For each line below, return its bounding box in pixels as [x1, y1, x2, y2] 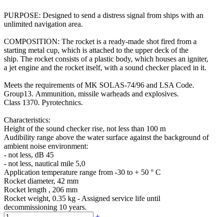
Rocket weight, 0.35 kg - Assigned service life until [4, 194, 160, 203]
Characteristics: [4, 116, 50, 124]
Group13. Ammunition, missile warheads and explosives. [4, 90, 179, 98]
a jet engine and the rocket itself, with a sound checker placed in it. [4, 63, 208, 72]
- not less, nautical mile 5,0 [4, 159, 85, 168]
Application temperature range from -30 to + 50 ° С [4, 168, 161, 177]
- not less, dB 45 [4, 151, 54, 159]
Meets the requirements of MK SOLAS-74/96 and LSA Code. [4, 81, 194, 90]
